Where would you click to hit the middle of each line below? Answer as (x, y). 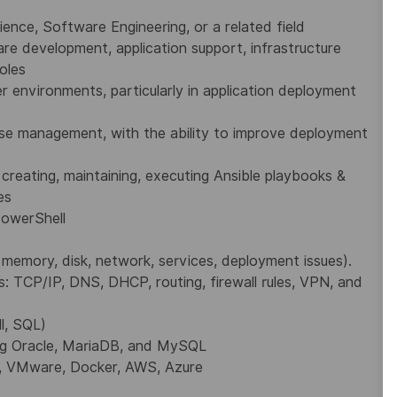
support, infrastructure (266, 49)
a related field (259, 27)
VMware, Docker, (63, 368)
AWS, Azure (164, 368)
